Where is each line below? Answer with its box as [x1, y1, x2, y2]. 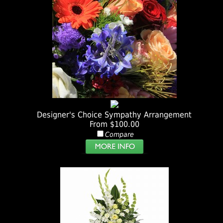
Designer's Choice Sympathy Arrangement [37, 110, 192, 120]
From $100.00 [89, 119, 139, 129]
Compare [105, 130, 134, 139]
